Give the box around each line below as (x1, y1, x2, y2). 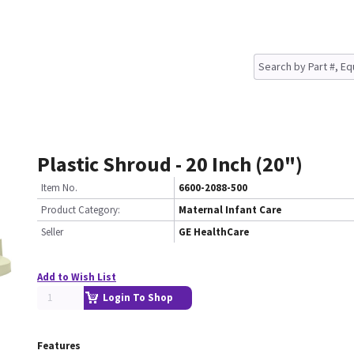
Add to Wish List (37, 270, 116, 284)
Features (37, 339, 81, 352)
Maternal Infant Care (179, 203, 281, 217)
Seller (41, 225, 63, 239)
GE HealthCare (179, 225, 249, 239)
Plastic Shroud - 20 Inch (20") (37, 151, 303, 177)
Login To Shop (103, 291, 173, 304)
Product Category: (41, 203, 120, 217)
